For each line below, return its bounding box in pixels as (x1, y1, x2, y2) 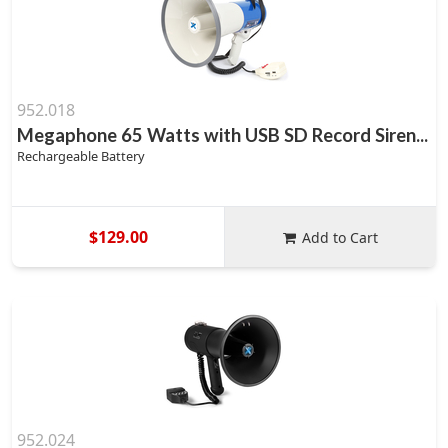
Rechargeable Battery (17, 147, 145, 165)
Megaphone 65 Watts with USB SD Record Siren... (17, 124, 428, 146)
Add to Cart (302, 227, 379, 247)
